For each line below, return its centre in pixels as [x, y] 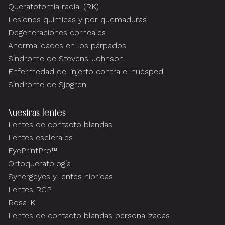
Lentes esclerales [40, 138]
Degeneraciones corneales [57, 33]
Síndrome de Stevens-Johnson [66, 59]
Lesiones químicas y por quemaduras [77, 20]
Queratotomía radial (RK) [53, 7]
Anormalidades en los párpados [67, 46]
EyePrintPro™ [33, 151]
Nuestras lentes [37, 113]
